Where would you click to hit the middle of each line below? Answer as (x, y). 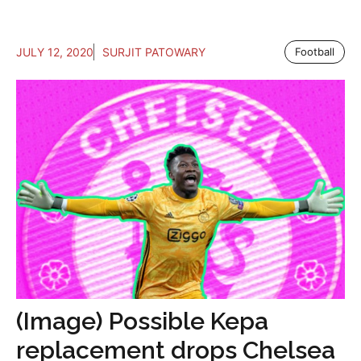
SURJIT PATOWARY (154, 52)
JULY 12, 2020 (55, 52)
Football (315, 52)
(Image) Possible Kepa (142, 322)
